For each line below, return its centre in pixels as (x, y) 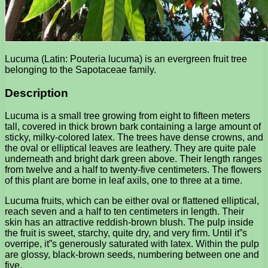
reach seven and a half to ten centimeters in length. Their (124, 212)
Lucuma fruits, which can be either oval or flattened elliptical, (132, 201)
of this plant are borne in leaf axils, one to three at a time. (124, 181)
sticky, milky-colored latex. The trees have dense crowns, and (134, 138)
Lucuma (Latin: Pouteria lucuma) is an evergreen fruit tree (126, 59)
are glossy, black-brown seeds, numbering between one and (132, 255)
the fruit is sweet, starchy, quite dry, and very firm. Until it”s (126, 233)
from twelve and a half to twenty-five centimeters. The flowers (133, 170)
